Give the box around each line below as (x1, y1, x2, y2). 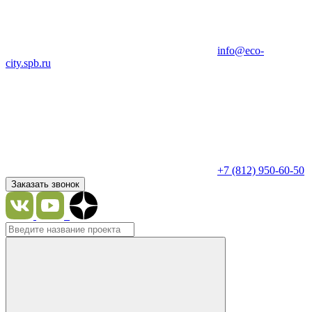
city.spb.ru (6, 56, 51, 69)
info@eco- (217, 44, 264, 56)
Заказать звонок (11, 178, 79, 189)
